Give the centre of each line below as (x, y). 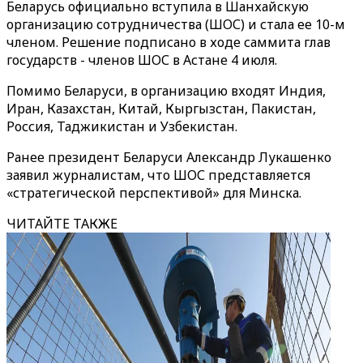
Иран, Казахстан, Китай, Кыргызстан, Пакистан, (161, 109)
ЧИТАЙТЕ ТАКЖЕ (62, 224)
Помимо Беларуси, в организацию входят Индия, (166, 91)
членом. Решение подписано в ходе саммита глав (169, 42)
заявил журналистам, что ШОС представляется (158, 175)
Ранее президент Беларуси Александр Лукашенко (169, 157)
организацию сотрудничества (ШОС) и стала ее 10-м (176, 24)
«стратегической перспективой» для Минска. (154, 193)
